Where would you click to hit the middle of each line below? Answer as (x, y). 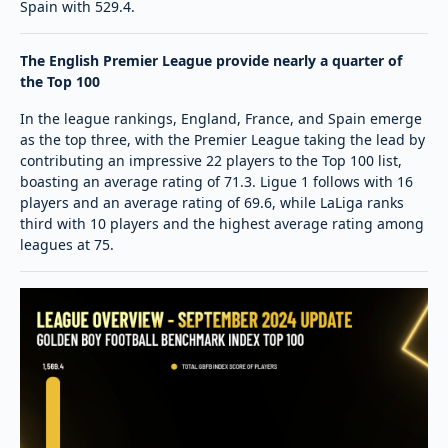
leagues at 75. (67, 244)
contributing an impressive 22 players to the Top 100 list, (211, 160)
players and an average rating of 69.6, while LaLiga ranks (212, 202)
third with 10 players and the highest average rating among (222, 223)
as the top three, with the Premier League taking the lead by (222, 139)
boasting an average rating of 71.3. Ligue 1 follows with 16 (216, 181)
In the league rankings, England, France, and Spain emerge (221, 118)
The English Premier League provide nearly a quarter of (211, 60)
